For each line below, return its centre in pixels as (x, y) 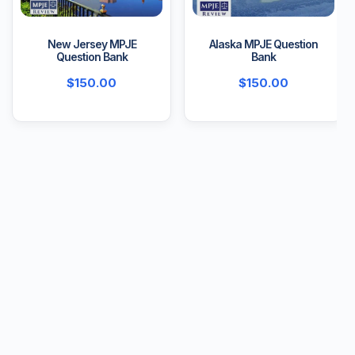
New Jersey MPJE (92, 44)
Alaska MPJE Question (263, 44)
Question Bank (92, 57)
